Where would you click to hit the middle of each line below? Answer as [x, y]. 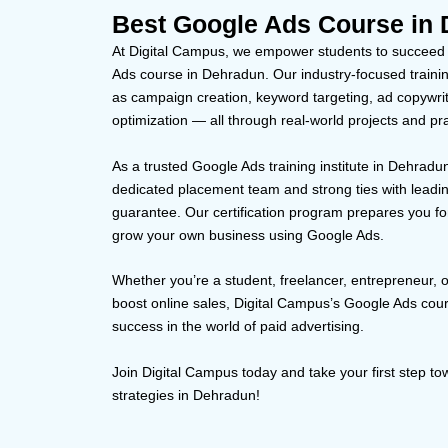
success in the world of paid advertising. [238, 326]
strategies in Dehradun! [186, 394]
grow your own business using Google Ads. [248, 234]
